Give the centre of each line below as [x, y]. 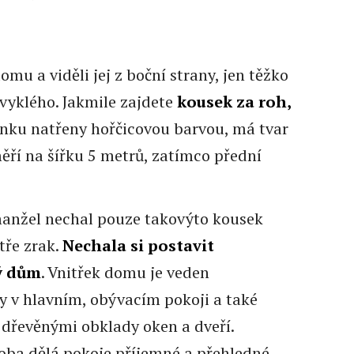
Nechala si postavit [138, 245]
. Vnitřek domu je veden [125, 272]
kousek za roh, [233, 101]
